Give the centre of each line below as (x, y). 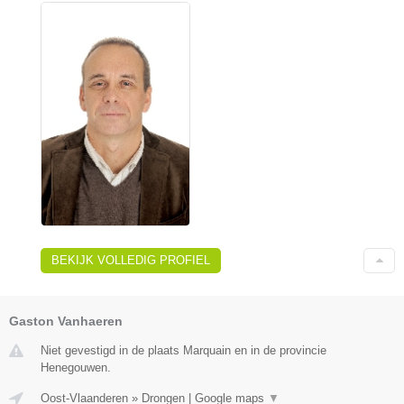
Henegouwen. (76, 368)
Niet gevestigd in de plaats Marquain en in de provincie (184, 351)
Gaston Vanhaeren (66, 321)
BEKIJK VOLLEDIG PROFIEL (131, 261)
